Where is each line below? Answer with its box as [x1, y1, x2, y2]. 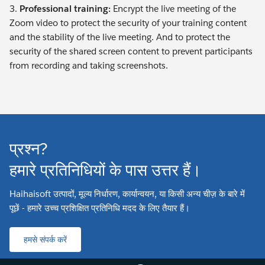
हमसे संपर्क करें [24, 234, 67, 245]
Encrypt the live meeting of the [111, 2, 236, 14]
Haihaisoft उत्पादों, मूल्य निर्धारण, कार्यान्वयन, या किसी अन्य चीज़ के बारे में [9, 188, 245, 200]
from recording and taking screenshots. [9, 59, 168, 71]
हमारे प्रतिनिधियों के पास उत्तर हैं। [9, 160, 201, 181]
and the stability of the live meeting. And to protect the [9, 31, 230, 43]
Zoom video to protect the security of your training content [9, 17, 247, 28]
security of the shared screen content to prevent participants [9, 45, 253, 57]
